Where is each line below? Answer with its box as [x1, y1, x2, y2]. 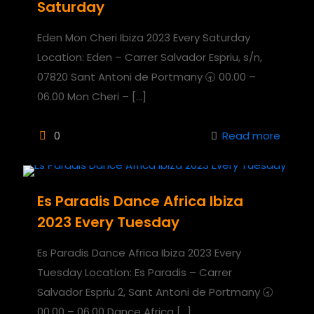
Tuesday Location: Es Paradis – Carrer [37, 264, 232, 280]
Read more [222, 128, 280, 143]
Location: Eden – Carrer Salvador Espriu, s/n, [37, 49, 262, 64]
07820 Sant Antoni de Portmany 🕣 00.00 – [37, 69, 256, 84]
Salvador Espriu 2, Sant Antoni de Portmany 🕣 [37, 284, 273, 299]
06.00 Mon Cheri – [37, 88, 129, 104]
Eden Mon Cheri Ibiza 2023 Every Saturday [37, 29, 250, 45]
